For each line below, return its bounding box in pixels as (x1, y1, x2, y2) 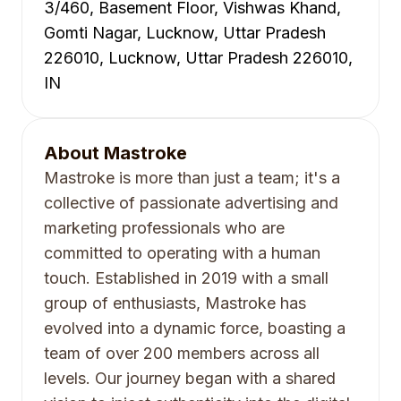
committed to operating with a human (44, 243, 320, 262)
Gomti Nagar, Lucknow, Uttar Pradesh (44, 23, 326, 42)
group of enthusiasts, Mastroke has (44, 294, 306, 312)
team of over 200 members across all (44, 344, 320, 363)
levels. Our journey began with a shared (44, 369, 336, 388)
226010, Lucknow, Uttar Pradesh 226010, (44, 48, 353, 67)
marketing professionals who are (44, 218, 285, 237)
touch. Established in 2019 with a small (44, 269, 328, 287)
